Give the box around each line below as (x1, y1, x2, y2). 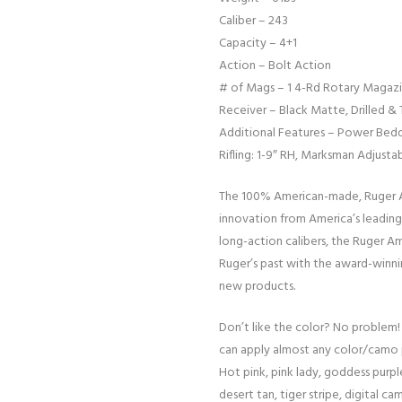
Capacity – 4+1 (219, 33, 297, 55)
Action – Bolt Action (219, 56, 331, 77)
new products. (219, 276, 295, 298)
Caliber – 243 (219, 11, 288, 32)
